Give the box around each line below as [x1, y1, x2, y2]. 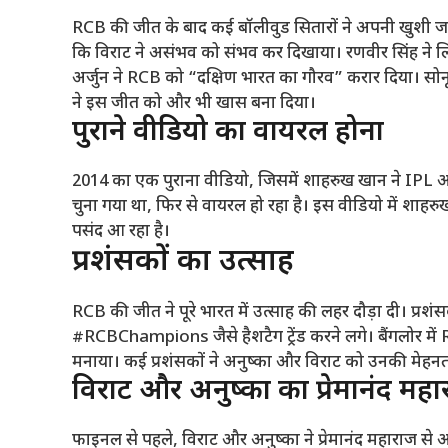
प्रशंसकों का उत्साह [72, 243, 294, 283]
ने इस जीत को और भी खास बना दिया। [72, 93, 316, 116]
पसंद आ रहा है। [72, 221, 170, 244]
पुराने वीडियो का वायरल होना [72, 115, 384, 152]
